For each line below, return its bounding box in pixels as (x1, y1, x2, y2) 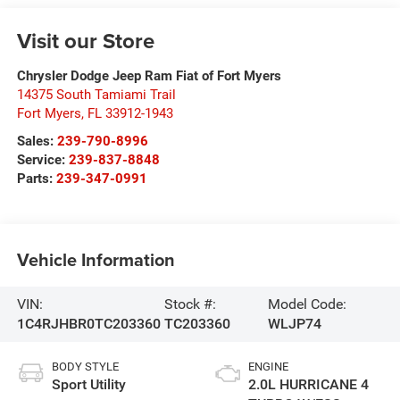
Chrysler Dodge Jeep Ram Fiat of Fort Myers (16, 67, 281, 84)
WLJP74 (267, 315, 321, 333)
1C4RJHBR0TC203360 (16, 315, 161, 333)
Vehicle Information (16, 246, 175, 273)
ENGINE (248, 360, 288, 374)
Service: (16, 151, 69, 168)
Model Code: (267, 296, 346, 313)
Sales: (16, 132, 57, 149)
